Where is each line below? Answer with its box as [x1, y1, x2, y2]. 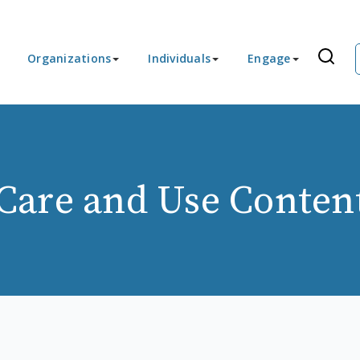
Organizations [27, 51, 112, 66]
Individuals [148, 51, 211, 66]
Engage [247, 51, 291, 66]
